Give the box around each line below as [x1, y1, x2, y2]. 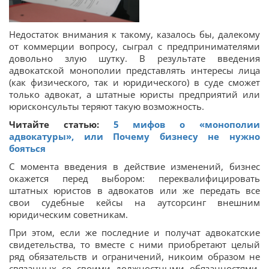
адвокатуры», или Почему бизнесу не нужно [9, 130, 260, 142]
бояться [9, 142, 46, 154]
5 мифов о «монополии [113, 118, 261, 130]
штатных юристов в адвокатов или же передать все [9, 184, 260, 196]
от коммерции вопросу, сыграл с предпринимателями [9, 40, 260, 52]
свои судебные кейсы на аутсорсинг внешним [9, 196, 260, 208]
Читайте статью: [9, 118, 113, 130]
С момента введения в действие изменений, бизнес [9, 160, 260, 172]
